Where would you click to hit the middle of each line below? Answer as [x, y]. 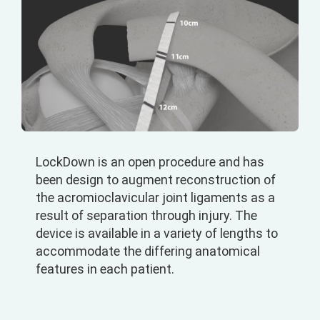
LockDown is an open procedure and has [150, 162]
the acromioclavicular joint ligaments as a [155, 198]
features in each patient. [105, 269]
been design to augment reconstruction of [155, 180]
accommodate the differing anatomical [147, 251]
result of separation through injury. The [146, 216]
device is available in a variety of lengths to [156, 234]
